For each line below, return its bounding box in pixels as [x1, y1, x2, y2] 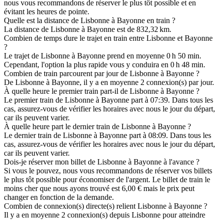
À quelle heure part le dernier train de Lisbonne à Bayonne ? [4, 122, 191, 131]
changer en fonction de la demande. [4, 192, 114, 201]
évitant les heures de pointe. [4, 7, 89, 16]
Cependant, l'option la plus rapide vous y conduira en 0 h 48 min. [4, 60, 205, 69]
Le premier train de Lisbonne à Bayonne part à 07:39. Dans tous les [4, 95, 213, 104]
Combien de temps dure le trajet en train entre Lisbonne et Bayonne [4, 33, 213, 42]
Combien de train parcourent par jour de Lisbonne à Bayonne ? [4, 69, 199, 78]
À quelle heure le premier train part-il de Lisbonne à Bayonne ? [4, 86, 199, 95]
